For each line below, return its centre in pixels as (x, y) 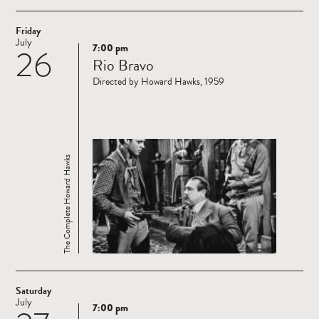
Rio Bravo (123, 66)
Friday (28, 31)
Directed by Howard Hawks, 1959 (158, 82)
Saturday (33, 291)
